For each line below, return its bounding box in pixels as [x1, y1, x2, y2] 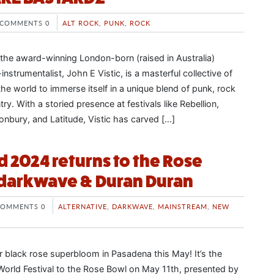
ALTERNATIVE [58, 201, 107, 212]
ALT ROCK [62, 18, 99, 28]
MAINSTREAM [158, 201, 207, 212]
